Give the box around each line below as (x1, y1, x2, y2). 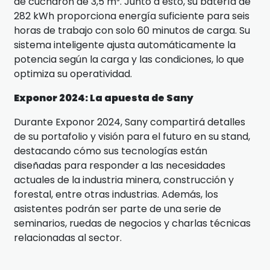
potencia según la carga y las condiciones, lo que (14, 52, 244, 66)
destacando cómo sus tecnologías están (14, 143, 207, 158)
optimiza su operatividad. (14, 66, 132, 81)
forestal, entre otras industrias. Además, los (14, 187, 218, 201)
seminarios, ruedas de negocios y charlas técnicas (14, 216, 251, 230)
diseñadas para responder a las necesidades (14, 158, 225, 172)
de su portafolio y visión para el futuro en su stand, (14, 129, 250, 143)
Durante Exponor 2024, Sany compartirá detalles (14, 115, 245, 129)
